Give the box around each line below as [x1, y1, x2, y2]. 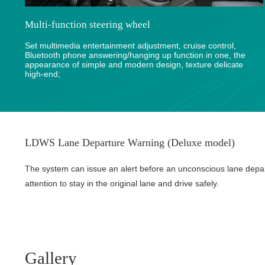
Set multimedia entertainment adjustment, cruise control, [25, 40, 236, 50]
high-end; [25, 69, 60, 79]
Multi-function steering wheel [25, 19, 150, 31]
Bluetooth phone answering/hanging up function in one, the [25, 50, 245, 60]
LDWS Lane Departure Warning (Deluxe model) [25, 136, 235, 148]
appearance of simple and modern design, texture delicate [25, 59, 243, 69]
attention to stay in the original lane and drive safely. [25, 178, 219, 188]
